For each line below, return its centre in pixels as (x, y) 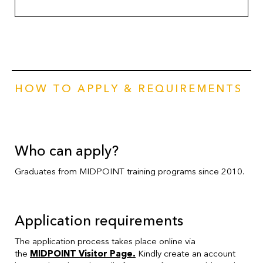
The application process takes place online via (105, 241)
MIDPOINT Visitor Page (81, 253)
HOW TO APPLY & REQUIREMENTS (129, 89)
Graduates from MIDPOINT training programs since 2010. (129, 171)
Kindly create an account (186, 253)
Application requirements (99, 221)
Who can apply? (67, 151)
